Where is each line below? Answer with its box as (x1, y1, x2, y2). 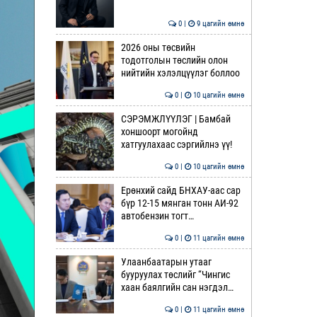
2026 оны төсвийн (120, 42, 195, 53)
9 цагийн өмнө (195, 19, 244, 28)
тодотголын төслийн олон (120, 54, 228, 66)
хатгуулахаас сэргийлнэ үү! (120, 139, 232, 150)
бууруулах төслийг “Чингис (120, 269, 230, 280)
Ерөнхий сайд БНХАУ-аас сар (120, 185, 241, 196)
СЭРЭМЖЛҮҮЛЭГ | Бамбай (120, 113, 231, 125)
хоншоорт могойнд (120, 126, 198, 137)
